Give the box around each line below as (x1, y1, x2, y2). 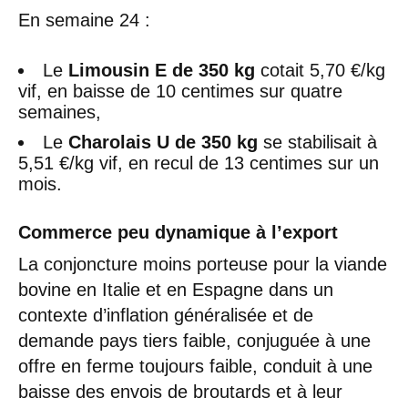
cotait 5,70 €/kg (255, 59, 385, 80)
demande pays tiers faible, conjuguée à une (18, 330, 371, 351)
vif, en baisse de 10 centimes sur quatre (18, 80, 342, 101)
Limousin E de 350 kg (68, 59, 255, 80)
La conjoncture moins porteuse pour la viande (18, 253, 387, 274)
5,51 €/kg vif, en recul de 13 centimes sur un (18, 152, 379, 173)
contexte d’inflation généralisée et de (18, 304, 313, 325)
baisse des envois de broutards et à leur (18, 381, 342, 402)
